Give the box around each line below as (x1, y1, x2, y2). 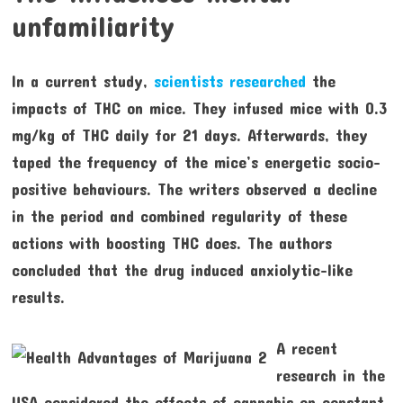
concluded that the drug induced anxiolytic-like (11, 260, 353, 281)
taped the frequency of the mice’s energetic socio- (11, 152, 381, 173)
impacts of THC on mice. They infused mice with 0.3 (11, 98, 387, 119)
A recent (275, 338, 337, 359)
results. (11, 287, 65, 308)
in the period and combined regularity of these (11, 206, 347, 227)
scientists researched (153, 71, 306, 92)
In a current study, (11, 71, 154, 92)
